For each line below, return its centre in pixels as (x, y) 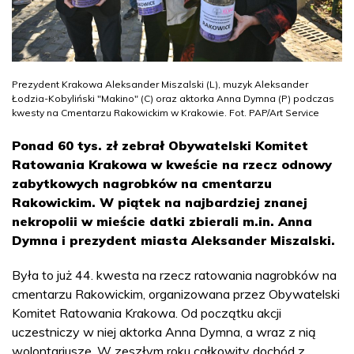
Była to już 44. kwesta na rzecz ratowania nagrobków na (174, 275)
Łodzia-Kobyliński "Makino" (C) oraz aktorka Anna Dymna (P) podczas (173, 98)
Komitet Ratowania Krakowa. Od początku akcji (147, 313)
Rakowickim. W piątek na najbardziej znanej (160, 202)
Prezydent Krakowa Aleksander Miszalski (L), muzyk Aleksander (160, 84)
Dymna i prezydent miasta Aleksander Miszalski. (173, 240)
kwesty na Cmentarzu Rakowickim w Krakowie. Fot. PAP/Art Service (166, 112)
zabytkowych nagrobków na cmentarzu (142, 183)
